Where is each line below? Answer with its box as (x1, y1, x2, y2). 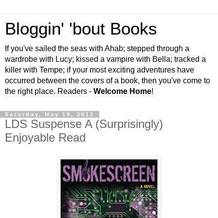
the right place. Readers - (5, 87, 93, 95)
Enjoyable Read (5, 131, 86, 144)
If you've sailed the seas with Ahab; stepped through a (5, 44, 189, 53)
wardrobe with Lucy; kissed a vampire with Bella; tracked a (5, 55, 206, 63)
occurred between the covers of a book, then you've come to (5, 76, 210, 85)
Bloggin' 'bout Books (5, 19, 157, 38)
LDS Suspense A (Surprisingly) (5, 117, 163, 130)
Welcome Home (93, 87, 151, 95)
